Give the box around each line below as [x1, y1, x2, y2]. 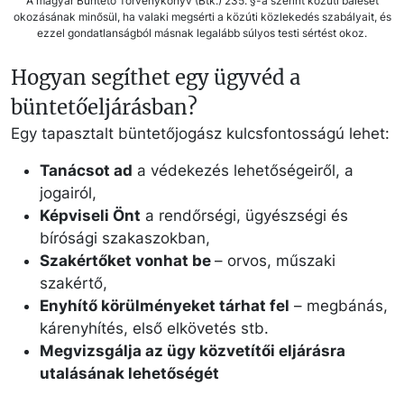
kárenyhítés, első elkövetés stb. [40, 319, 269, 338]
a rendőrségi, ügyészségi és [141, 207, 348, 225]
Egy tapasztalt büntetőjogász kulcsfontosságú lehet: [11, 124, 390, 143]
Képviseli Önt [40, 207, 141, 225]
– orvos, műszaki [215, 252, 335, 271]
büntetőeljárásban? [11, 95, 197, 121]
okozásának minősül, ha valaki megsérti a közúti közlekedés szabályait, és [13, 10, 391, 24]
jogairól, [40, 184, 96, 203]
